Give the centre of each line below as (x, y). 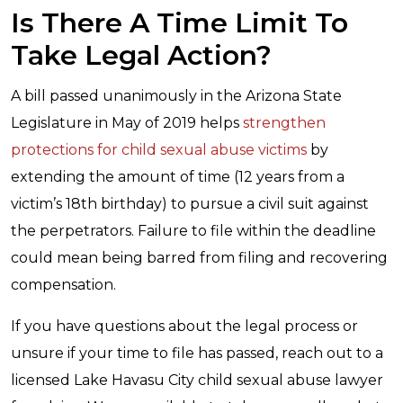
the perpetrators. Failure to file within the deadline (193, 231)
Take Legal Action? (141, 55)
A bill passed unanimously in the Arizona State (176, 96)
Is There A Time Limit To (179, 23)
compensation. (63, 285)
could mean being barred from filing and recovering (199, 258)
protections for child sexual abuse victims (159, 150)
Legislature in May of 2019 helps (127, 123)
